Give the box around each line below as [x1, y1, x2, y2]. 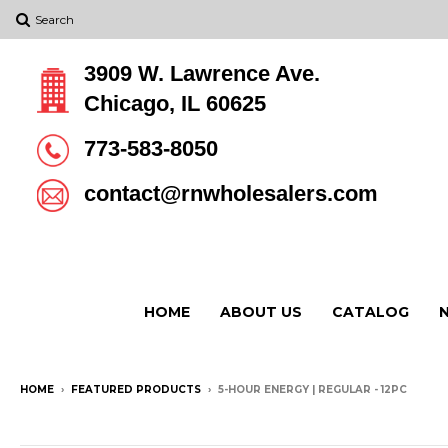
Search [35, 12, 74, 27]
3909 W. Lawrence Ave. [84, 61, 320, 86]
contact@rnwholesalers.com [84, 181, 378, 206]
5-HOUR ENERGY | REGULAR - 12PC [218, 383, 407, 396]
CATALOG [332, 303, 409, 321]
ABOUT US [220, 303, 302, 321]
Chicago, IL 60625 [84, 91, 266, 116]
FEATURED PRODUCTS [71, 383, 201, 396]
